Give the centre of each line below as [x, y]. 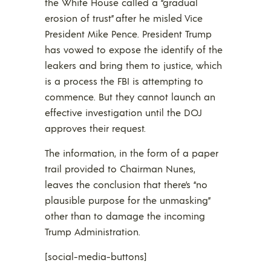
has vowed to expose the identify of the [134, 50]
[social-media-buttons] [96, 256]
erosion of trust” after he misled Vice [124, 18]
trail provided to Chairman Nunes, [120, 169]
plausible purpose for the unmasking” [127, 200]
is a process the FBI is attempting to [124, 81]
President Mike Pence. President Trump [128, 34]
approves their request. [95, 128]
